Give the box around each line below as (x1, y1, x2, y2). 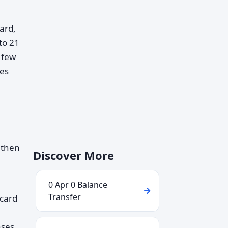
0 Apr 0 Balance (48, 179, 107, 190)
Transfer (48, 191, 81, 203)
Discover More (33, 148, 114, 163)
